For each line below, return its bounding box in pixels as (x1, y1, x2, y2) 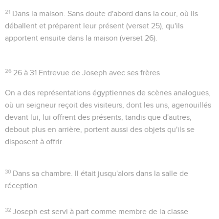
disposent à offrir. (5, 137, 64, 146)
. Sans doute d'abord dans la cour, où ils (64, 9, 198, 18)
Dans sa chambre (13, 169, 71, 177)
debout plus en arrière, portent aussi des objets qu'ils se (5, 125, 195, 133)
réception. (5, 181, 40, 190)
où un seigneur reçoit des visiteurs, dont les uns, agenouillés (5, 101, 211, 109)
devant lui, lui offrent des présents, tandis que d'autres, (5, 113, 192, 121)
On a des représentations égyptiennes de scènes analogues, (5, 88, 211, 97)
